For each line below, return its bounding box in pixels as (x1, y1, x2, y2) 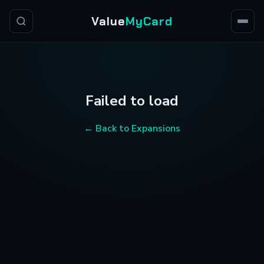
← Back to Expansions (84, 122, 180, 135)
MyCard (126, 14, 173, 29)
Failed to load (85, 91, 179, 110)
